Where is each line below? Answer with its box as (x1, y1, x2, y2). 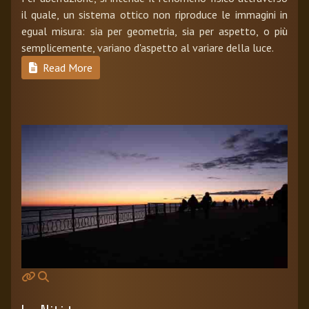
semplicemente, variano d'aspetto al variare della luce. (21, 41, 284, 55)
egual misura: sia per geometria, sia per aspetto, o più (21, 24, 288, 39)
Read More (40, 61, 92, 75)
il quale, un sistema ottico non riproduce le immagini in (21, 8, 288, 22)
